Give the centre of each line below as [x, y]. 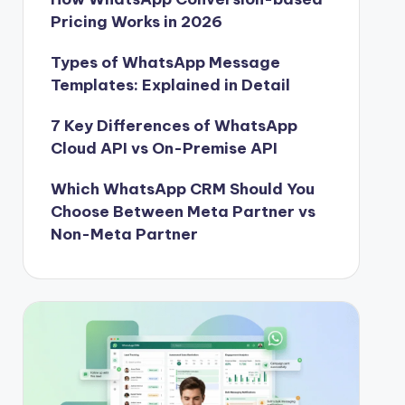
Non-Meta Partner [124, 234]
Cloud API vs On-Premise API [164, 148]
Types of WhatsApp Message [165, 62]
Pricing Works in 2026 [136, 21]
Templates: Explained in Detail [170, 85]
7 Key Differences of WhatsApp [174, 125]
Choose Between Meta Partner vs [183, 211]
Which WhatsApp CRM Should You [182, 188]
